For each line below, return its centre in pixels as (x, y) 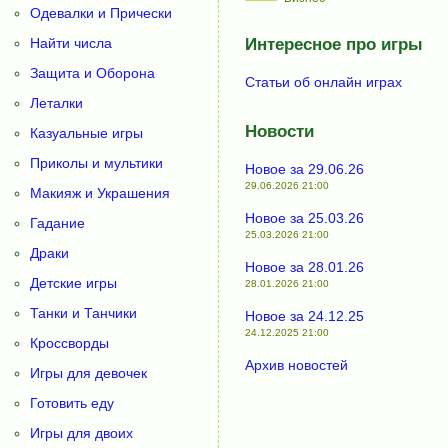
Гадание (57, 223)
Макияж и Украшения (100, 193)
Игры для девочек (88, 373)
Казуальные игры (86, 133)
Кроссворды (69, 343)
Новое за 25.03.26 (304, 218)
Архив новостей (296, 365)
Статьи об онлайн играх (323, 82)
